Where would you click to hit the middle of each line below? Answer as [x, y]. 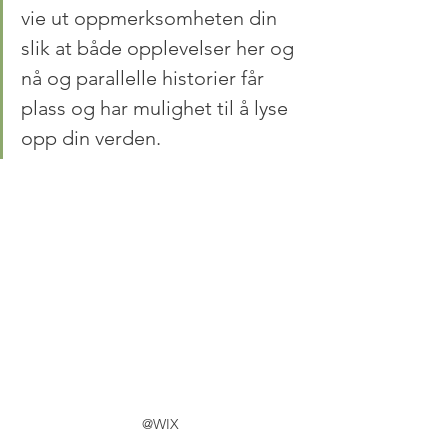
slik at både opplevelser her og [160, 48]
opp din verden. [91, 138]
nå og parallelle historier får [145, 78]
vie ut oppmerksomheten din [151, 18]
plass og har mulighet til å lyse [157, 108]
